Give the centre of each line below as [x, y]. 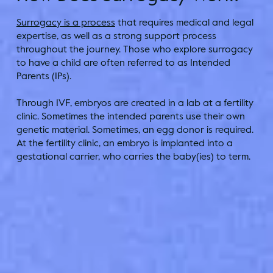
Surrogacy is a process [66, 23]
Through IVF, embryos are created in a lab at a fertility [135, 103]
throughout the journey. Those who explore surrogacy [134, 49]
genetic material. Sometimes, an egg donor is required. [135, 130]
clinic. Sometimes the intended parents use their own [130, 116]
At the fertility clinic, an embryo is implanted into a [124, 143]
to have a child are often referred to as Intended [123, 63]
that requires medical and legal [184, 23]
